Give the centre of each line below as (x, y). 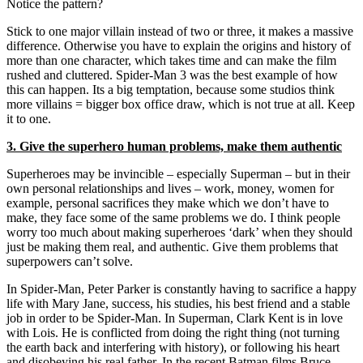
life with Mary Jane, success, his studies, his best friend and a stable (178, 303)
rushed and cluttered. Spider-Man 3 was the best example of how (172, 75)
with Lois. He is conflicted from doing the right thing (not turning (173, 332)
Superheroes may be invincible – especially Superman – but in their (178, 173)
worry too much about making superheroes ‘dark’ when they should (179, 232)
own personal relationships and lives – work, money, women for (170, 188)
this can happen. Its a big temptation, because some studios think (171, 89)
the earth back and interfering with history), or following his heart (173, 347)
